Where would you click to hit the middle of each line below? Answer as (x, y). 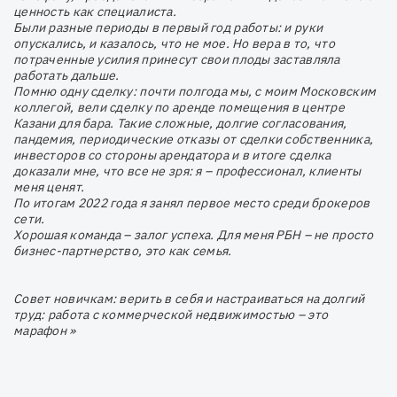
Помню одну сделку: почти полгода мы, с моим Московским (195, 91)
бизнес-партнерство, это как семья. (123, 250)
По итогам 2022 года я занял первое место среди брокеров (192, 202)
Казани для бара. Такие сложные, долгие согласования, (180, 123)
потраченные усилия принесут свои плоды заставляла (177, 59)
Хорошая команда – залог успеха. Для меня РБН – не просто (194, 234)
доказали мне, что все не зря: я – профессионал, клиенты (187, 171)
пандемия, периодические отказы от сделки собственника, (194, 139)
